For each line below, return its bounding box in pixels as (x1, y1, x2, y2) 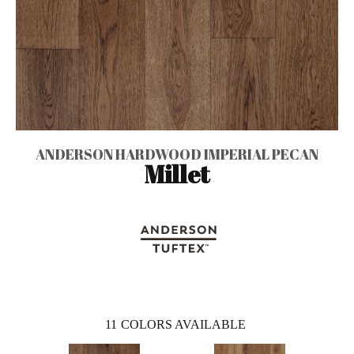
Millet (145, 157, 209, 190)
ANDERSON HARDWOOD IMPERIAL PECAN (36, 144, 318, 164)
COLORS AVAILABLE (120, 317, 246, 331)
